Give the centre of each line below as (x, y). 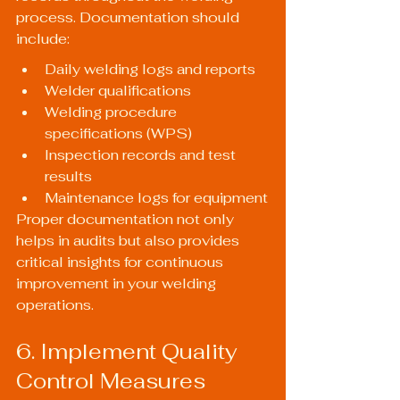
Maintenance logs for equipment (156, 198)
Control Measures (111, 380)
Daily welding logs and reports (150, 70)
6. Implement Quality (129, 351)
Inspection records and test (142, 155)
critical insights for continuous (121, 262)
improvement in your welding (118, 284)
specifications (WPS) (118, 134)
